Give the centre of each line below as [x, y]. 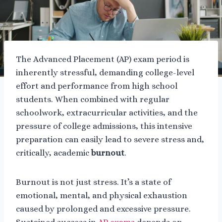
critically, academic [54, 153]
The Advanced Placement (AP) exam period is [103, 59]
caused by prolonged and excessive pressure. [103, 209]
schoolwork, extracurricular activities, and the [107, 112]
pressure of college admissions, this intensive [104, 126]
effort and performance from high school [97, 86]
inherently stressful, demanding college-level [105, 72]
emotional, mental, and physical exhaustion [102, 195]
